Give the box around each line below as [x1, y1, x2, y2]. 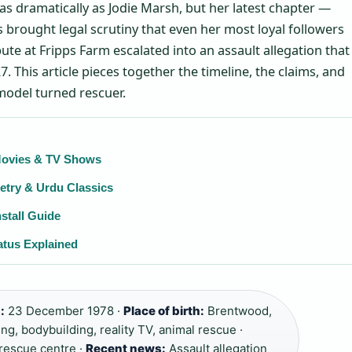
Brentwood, [204, 303, 272, 319]
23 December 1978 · [5, 303, 123, 319]
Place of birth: [123, 303, 204, 319]
